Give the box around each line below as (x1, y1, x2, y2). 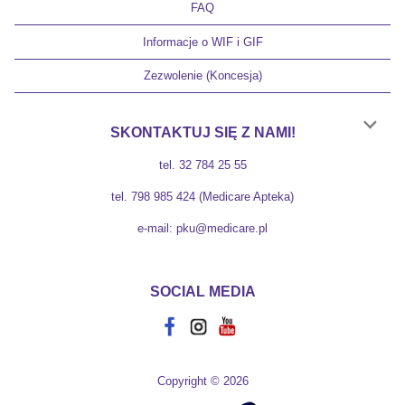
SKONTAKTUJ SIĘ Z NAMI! (109, 124, 296, 140)
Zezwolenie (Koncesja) (143, 68, 262, 82)
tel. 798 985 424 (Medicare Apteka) (111, 189, 294, 203)
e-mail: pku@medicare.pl (137, 221, 268, 235)
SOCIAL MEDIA (149, 283, 256, 299)
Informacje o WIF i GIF (142, 34, 263, 49)
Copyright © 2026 (156, 374, 249, 389)
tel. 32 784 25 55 (158, 157, 247, 172)
